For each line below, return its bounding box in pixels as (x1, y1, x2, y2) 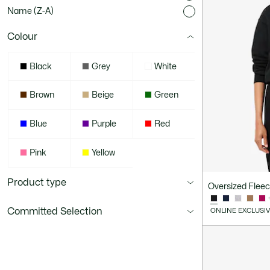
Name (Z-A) (7, 7, 54, 15)
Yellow (92, 149, 116, 157)
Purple (92, 120, 117, 128)
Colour (7, 32, 37, 42)
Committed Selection (7, 207, 102, 216)
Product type (7, 178, 66, 187)
